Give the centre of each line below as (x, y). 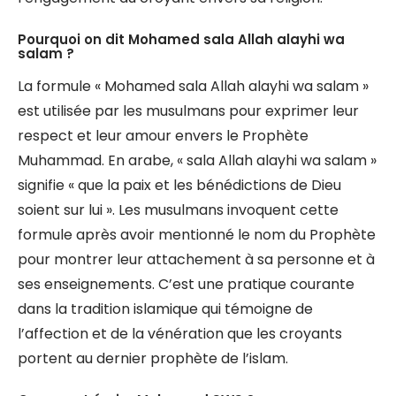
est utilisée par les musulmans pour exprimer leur (188, 111)
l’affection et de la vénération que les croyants (180, 334)
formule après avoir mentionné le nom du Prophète (197, 235)
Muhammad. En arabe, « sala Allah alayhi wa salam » (197, 160)
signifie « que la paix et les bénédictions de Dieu (179, 185)
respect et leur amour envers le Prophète (163, 136)
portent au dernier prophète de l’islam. (153, 358)
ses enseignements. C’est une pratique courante (186, 284)
